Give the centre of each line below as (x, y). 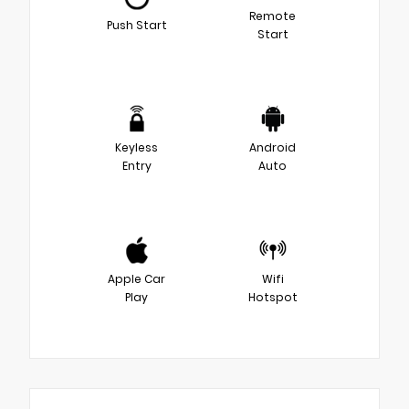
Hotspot (273, 297)
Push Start (136, 25)
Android (273, 147)
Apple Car (136, 278)
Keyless (136, 147)
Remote (273, 16)
